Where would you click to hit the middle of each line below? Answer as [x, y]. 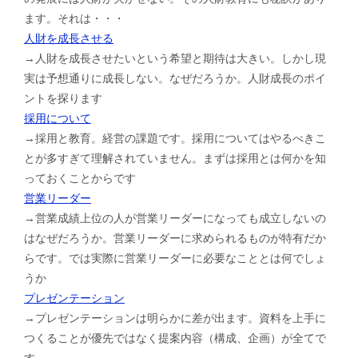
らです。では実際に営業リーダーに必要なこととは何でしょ [175, 258]
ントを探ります [63, 98]
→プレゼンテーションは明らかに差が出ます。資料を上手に [175, 318]
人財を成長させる [69, 38]
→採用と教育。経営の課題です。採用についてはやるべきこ [175, 138]
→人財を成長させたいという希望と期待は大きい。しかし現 [175, 58]
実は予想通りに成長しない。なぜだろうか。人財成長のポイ [175, 78]
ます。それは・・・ [74, 18]
